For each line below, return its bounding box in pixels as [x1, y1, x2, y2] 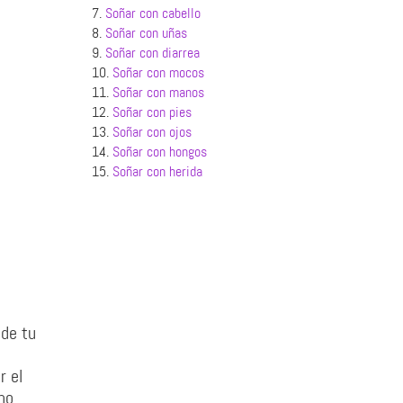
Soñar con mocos [112, 63, 204, 82]
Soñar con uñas [104, 23, 187, 42]
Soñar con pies [112, 103, 192, 121]
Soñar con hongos [112, 142, 207, 161]
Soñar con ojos [112, 122, 192, 141]
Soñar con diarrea [104, 43, 200, 62]
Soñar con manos [112, 83, 204, 102]
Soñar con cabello [104, 4, 201, 22]
